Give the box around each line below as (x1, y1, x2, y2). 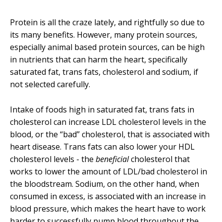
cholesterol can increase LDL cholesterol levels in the (10, 116, 206, 127)
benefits (43, 29, 73, 40)
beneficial (96, 153, 131, 165)
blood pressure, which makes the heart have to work (10, 203, 206, 214)
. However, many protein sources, (73, 29, 197, 40)
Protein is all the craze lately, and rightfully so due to (10, 17, 205, 28)
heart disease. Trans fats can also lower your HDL (10, 141, 195, 152)
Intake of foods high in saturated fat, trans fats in (10, 104, 194, 115)
